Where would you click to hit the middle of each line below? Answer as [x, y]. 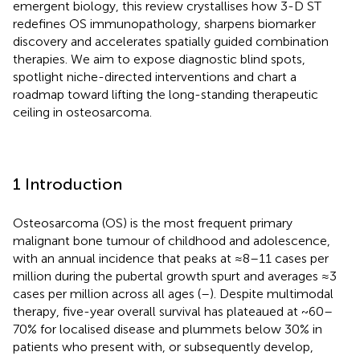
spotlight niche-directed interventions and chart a [155, 76]
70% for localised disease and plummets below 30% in [168, 329]
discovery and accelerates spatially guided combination [171, 41]
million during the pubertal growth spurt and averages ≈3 [175, 276]
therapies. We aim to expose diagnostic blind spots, [159, 59]
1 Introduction [67, 184]
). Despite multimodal [272, 293]
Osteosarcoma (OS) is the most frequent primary [153, 223]
